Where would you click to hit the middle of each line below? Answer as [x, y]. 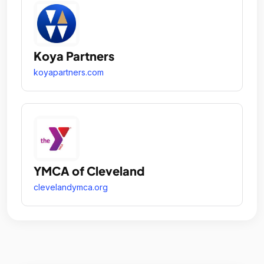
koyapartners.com [69, 72]
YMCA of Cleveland [89, 170]
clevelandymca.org [71, 187]
